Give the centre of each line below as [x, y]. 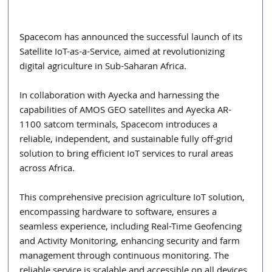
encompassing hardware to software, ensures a [120, 213]
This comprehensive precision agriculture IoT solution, [134, 198]
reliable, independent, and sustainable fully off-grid [127, 140]
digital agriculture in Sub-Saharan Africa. [103, 67]
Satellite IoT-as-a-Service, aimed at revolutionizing [124, 53]
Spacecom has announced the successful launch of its [132, 38]
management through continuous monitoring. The [126, 257]
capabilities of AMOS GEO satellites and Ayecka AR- [126, 111]
